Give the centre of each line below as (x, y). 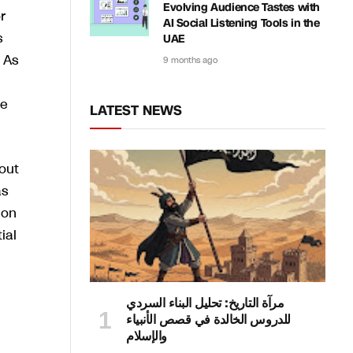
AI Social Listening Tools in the (242, 23)
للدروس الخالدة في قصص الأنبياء (208, 320)
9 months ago (190, 60)
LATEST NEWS (136, 110)
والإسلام (147, 336)
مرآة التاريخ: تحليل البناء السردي (205, 303)
